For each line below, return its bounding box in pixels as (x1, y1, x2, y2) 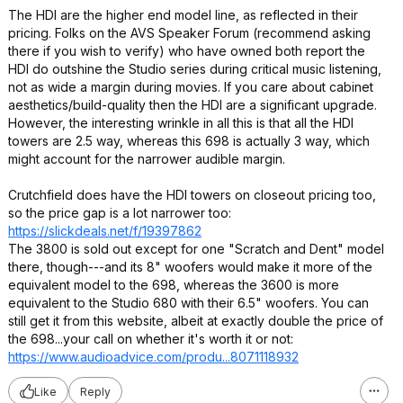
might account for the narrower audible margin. (8, 151, 285, 166)
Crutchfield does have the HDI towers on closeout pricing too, (8, 187, 376, 202)
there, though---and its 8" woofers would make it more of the (8, 259, 372, 274)
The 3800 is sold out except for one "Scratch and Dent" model (8, 241, 384, 256)
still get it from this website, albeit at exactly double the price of (8, 313, 383, 328)
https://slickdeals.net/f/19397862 (8, 223, 201, 238)
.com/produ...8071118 (154, 349, 276, 364)
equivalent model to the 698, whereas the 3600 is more (8, 277, 339, 292)
